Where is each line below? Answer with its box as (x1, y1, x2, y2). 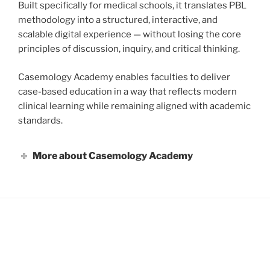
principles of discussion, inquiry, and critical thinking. (18, 43, 240, 55)
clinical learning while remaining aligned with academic (18, 100, 251, 111)
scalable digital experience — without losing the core (18, 29, 241, 40)
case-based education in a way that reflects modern (18, 86, 237, 97)
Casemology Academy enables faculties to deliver (18, 71, 230, 83)
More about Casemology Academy (33, 149, 193, 162)
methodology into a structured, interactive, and (18, 14, 218, 26)
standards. (18, 115, 63, 126)
